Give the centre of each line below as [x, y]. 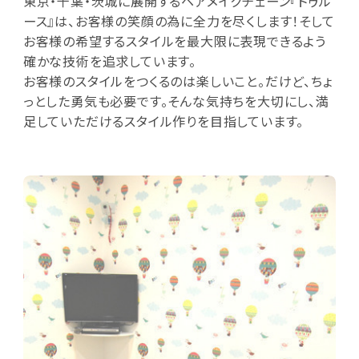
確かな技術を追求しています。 [109, 61]
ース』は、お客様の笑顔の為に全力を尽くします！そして [179, 20]
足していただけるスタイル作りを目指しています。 [163, 121]
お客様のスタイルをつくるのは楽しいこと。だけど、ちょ [177, 81]
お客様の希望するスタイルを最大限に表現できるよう [174, 40]
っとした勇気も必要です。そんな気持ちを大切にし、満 [176, 101]
